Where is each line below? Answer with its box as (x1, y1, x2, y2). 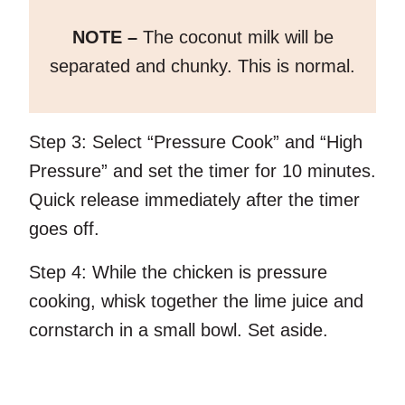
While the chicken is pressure (87, 262, 327, 283)
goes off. (29, 219, 99, 240)
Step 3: (29, 132, 87, 153)
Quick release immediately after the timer (29, 190, 360, 211)
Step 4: (29, 262, 87, 283)
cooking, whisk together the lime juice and (29, 291, 363, 312)
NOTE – (71, 27, 143, 48)
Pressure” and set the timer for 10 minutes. (29, 161, 376, 182)
